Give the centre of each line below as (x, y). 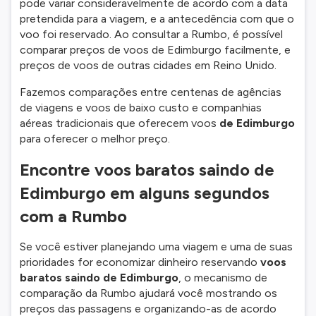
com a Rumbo (73, 216)
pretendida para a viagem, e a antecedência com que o (157, 19)
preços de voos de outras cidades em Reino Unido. (148, 65)
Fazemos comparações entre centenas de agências (151, 92)
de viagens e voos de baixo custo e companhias (141, 108)
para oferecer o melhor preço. (95, 139)
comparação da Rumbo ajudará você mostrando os (148, 293)
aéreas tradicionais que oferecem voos (120, 123)
